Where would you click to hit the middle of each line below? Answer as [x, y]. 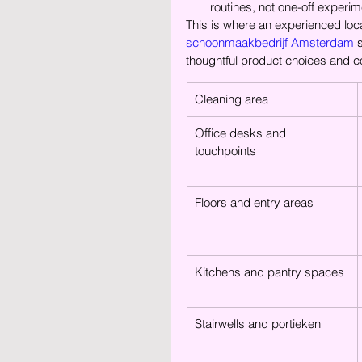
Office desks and [242, 133]
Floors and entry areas [254, 202]
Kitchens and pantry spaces [269, 272]
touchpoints [225, 151]
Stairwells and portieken [258, 324]
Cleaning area [232, 99]
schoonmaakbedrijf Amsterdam [270, 42]
